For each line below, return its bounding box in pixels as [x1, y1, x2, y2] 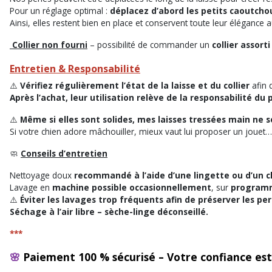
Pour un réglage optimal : [10, 4, 110, 16]
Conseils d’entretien [21, 147, 107, 159]
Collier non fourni [12, 38, 87, 50]
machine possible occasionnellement [52, 181, 211, 193]
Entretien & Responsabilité [10, 61, 140, 75]
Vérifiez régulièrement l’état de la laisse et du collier [20, 79, 250, 91]
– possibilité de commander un [87, 38, 212, 50]
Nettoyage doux [10, 169, 74, 181]
